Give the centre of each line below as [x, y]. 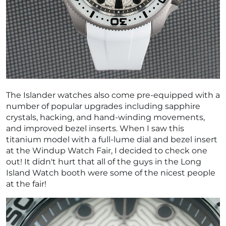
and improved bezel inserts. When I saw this [95, 129]
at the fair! [26, 184]
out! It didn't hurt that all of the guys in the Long [104, 162]
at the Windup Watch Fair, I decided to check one [107, 151]
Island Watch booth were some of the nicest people [111, 173]
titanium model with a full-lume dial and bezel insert [112, 140]
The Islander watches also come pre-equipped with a [113, 95]
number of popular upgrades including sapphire [103, 106]
